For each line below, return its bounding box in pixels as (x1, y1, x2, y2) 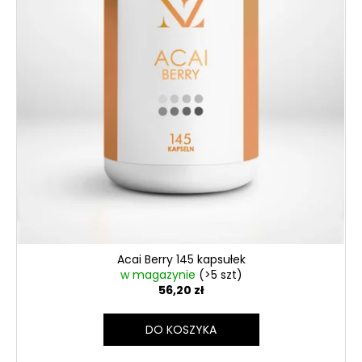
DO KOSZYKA (145, 321, 217, 338)
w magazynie (120, 266, 199, 283)
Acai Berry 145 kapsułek (116, 250, 246, 267)
